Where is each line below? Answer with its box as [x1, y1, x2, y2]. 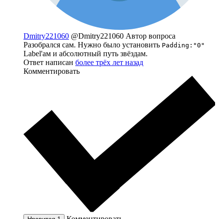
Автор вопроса [126, 32, 175, 41]
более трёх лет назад [75, 58, 143, 67]
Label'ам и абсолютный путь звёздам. [23, 49, 148, 58]
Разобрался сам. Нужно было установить [23, 41, 162, 49]
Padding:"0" [162, 42, 205, 49]
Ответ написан [23, 58, 75, 67]
